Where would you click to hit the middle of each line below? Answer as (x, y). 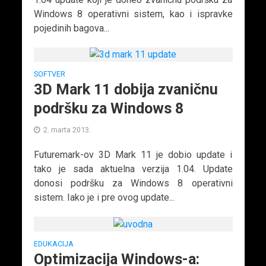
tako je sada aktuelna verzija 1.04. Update (133, 169)
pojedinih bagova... (71, 28)
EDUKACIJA (53, 244)
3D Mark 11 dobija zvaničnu (126, 90)
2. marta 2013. (67, 130)
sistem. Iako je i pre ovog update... (104, 198)
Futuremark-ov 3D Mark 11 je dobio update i (133, 155)
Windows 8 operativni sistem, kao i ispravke (133, 14)
